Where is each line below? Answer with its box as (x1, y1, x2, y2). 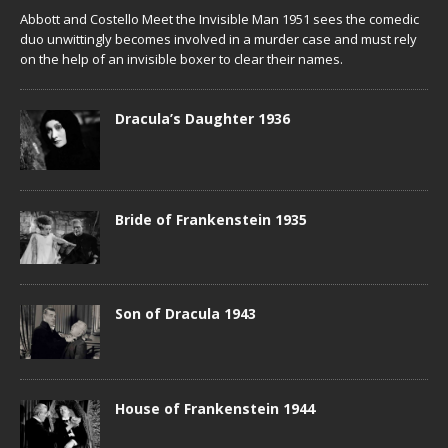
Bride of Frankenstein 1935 (115, 209, 307, 229)
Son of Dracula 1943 (115, 304, 256, 324)
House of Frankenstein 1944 (115, 398, 315, 418)
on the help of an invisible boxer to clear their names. (20, 49, 343, 68)
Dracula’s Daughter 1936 (115, 108, 290, 128)
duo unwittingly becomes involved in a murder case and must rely (20, 29, 417, 48)
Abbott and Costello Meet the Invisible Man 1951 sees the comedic (20, 9, 419, 28)
